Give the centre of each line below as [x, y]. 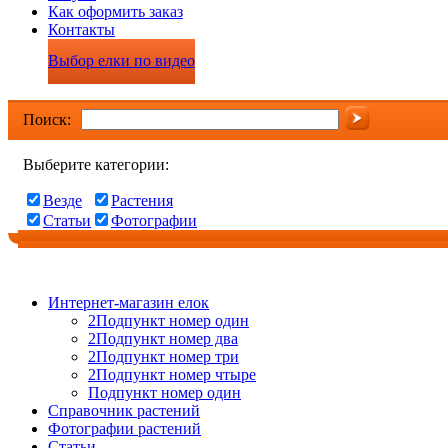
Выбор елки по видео [121, 60]
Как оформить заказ [115, 11]
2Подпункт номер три [163, 356]
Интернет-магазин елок [128, 302]
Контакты [81, 29]
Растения [142, 200]
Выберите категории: [96, 164]
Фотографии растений [124, 428]
